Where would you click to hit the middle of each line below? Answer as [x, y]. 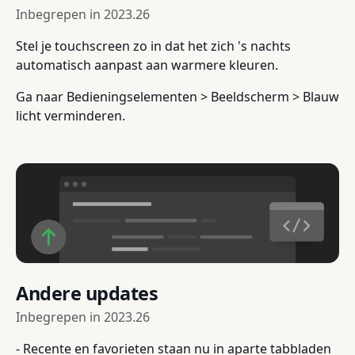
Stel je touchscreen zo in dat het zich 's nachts [153, 46]
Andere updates [87, 294]
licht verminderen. [71, 115]
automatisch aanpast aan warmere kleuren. [147, 65]
